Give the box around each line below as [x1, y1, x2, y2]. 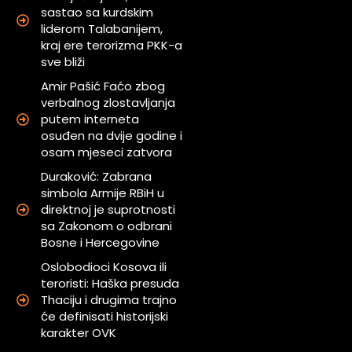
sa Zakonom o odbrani [41, 218, 173, 235]
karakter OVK [41, 324, 117, 342]
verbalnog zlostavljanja [41, 94, 176, 112]
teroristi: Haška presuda [41, 275, 180, 292]
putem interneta [41, 111, 140, 128]
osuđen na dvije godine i [41, 127, 183, 145]
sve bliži [41, 53, 86, 71]
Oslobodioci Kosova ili [41, 258, 167, 276]
